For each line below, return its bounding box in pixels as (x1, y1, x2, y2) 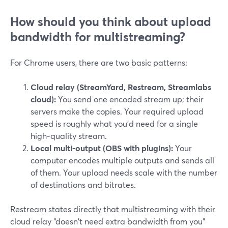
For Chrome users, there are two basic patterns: (10, 57, 187, 68)
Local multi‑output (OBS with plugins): (31, 142, 173, 153)
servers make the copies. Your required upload (31, 106, 204, 117)
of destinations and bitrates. (31, 179, 136, 190)
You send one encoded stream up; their (56, 94, 204, 104)
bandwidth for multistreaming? (10, 28, 185, 45)
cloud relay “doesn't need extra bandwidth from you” (10, 216, 205, 226)
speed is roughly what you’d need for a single (31, 118, 198, 129)
